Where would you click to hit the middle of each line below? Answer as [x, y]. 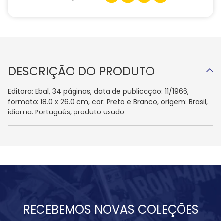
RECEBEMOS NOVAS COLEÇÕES [110, 210]
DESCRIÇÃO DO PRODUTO [81, 72]
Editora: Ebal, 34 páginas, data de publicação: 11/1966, [98, 92]
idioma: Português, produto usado [66, 112]
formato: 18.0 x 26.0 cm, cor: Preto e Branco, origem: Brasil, [108, 102]
